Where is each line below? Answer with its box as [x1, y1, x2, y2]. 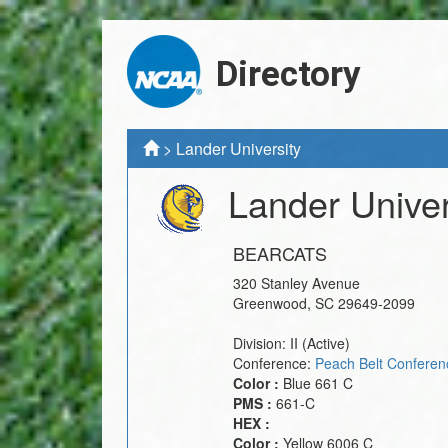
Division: [233, 332, 290, 353]
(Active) [302, 332, 350, 353]
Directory [216, 54, 361, 95]
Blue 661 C [283, 372, 353, 393]
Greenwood [233, 292, 307, 313]
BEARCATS [233, 239, 327, 266]
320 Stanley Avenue [233, 272, 360, 293]
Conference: [233, 352, 315, 373]
